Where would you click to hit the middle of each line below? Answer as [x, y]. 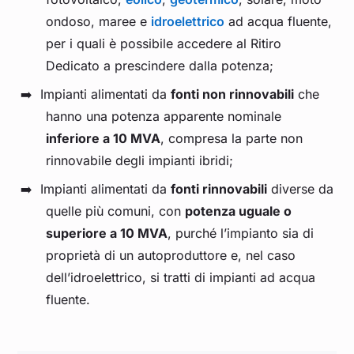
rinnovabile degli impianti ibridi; [140, 161]
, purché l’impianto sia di [241, 233]
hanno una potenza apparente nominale [164, 117]
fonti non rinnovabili [232, 94]
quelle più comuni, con [116, 211]
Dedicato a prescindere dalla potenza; [160, 66]
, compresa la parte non [232, 139]
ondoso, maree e [99, 22]
